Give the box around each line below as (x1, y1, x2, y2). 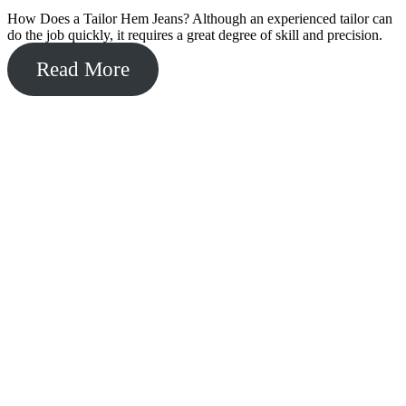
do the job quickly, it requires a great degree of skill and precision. (7, 26, 382, 43)
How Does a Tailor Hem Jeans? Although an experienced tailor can (7, 10, 392, 26)
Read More (35, 57, 130, 81)
